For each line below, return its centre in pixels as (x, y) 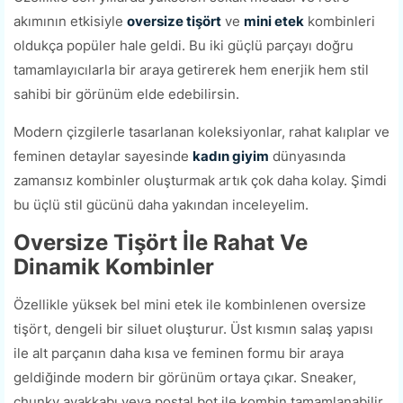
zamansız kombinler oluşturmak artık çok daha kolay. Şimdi (200, 181)
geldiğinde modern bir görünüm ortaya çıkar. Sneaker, (185, 378)
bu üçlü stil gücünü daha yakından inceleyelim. (161, 205)
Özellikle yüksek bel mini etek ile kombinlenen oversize (190, 305)
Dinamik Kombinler (114, 267)
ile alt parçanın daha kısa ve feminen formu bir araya (179, 354)
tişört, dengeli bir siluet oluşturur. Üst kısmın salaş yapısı (193, 329)
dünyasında (307, 157)
